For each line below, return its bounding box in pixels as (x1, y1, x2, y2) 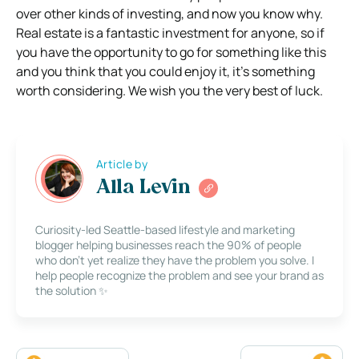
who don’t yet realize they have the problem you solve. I (35, 252, 314, 268)
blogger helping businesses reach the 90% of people (35, 236, 301, 252)
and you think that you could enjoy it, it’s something (16, 62, 315, 80)
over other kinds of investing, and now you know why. (16, 4, 323, 22)
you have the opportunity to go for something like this (16, 42, 326, 61)
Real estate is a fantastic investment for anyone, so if (16, 23, 325, 42)
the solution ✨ (35, 282, 108, 298)
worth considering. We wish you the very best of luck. (16, 81, 323, 99)
